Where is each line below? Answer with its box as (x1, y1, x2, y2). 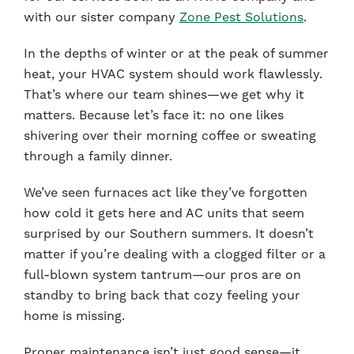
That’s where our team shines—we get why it (24, 87, 304, 103)
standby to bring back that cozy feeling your (24, 288, 300, 303)
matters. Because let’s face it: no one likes (24, 107, 284, 123)
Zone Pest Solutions (179, 9, 303, 25)
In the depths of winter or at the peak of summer (24, 46, 329, 62)
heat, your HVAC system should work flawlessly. (24, 66, 322, 82)
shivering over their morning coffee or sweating (24, 128, 316, 144)
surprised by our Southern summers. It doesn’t (24, 226, 314, 242)
